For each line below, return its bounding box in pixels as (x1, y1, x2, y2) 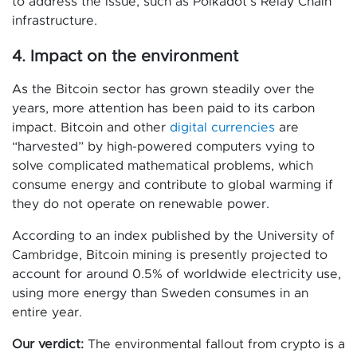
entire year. (12, 306, 82, 320)
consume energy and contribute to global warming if (12, 178, 333, 192)
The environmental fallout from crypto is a (88, 338, 345, 351)
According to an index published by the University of (12, 229, 335, 243)
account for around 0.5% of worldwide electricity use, (12, 268, 341, 281)
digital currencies (166, 121, 275, 135)
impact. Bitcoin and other (12, 121, 166, 135)
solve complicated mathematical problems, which (12, 159, 313, 173)
